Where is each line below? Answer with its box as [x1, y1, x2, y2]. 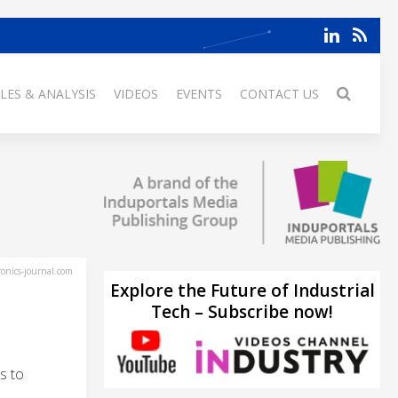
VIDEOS [114, 85, 158, 102]
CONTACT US [240, 85, 319, 102]
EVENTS [176, 85, 222, 102]
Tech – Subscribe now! [151, 299, 333, 323]
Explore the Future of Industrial [109, 278, 375, 302]
